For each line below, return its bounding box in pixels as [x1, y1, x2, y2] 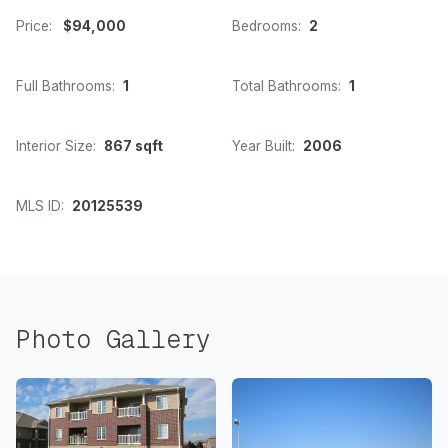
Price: [16, 18, 52, 35]
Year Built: [232, 138, 295, 155]
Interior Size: [16, 138, 96, 155]
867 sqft [104, 138, 163, 155]
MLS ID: [16, 198, 64, 215]
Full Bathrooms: [16, 78, 115, 95]
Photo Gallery [16, 323, 211, 356]
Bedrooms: [232, 18, 301, 35]
